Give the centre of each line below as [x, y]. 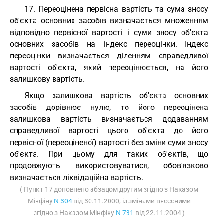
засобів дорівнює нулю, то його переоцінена [109, 107]
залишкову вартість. [47, 79]
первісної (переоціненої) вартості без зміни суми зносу [109, 142]
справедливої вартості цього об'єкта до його [109, 131]
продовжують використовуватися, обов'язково [109, 166]
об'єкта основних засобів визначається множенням [109, 21]
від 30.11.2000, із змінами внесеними [131, 201]
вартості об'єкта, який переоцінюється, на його [109, 67]
